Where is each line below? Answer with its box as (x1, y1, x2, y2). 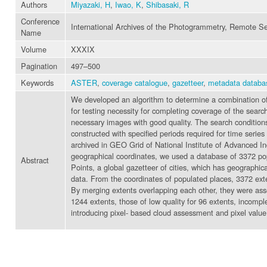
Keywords (21, 76, 54, 88)
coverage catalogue (102, 76, 167, 88)
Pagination (21, 60, 57, 72)
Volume (21, 43, 46, 55)
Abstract (21, 154, 49, 166)
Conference (21, 15, 60, 27)
